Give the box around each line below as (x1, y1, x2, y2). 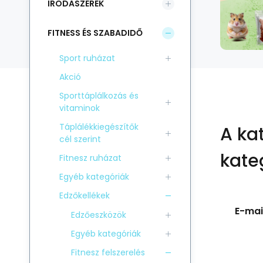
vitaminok (59, 102, 100, 114)
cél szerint (59, 133, 101, 145)
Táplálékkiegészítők (59, 121, 139, 133)
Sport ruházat (59, 52, 115, 64)
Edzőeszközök (71, 209, 126, 221)
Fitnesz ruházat (59, 152, 122, 164)
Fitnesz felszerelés (71, 247, 145, 258)
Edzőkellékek (59, 190, 110, 201)
